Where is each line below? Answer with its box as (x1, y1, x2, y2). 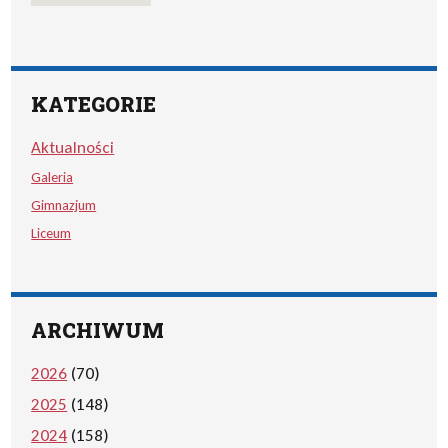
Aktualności (31, 137, 115, 158)
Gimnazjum (31, 196, 97, 214)
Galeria (31, 168, 74, 186)
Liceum (31, 224, 72, 242)
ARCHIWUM (31, 317, 165, 343)
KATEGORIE (31, 91, 157, 117)
